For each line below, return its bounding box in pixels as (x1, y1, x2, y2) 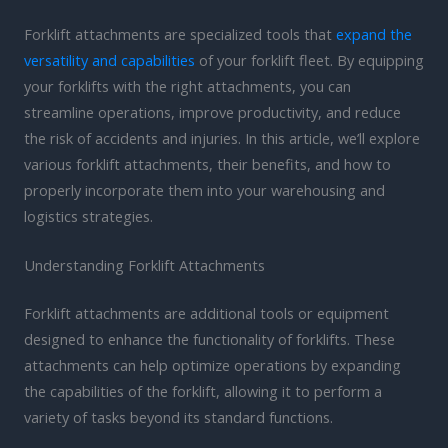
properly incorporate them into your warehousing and (24, 180, 385, 201)
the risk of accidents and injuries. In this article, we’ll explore (24, 128, 420, 149)
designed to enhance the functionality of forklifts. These (24, 329, 395, 350)
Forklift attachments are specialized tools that (24, 24, 336, 45)
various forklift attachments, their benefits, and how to (24, 154, 391, 175)
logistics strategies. (24, 206, 153, 227)
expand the (336, 24, 412, 45)
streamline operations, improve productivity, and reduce (24, 102, 401, 123)
